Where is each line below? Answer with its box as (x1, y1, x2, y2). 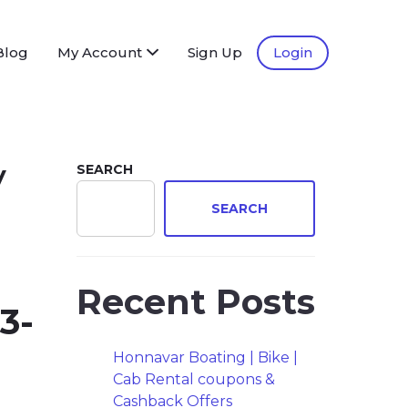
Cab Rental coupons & (112, 371, 275, 388)
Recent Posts (76, 280, 315, 323)
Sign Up (188, 44, 242, 61)
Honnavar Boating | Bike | (112, 349, 298, 366)
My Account (57, 44, 142, 61)
